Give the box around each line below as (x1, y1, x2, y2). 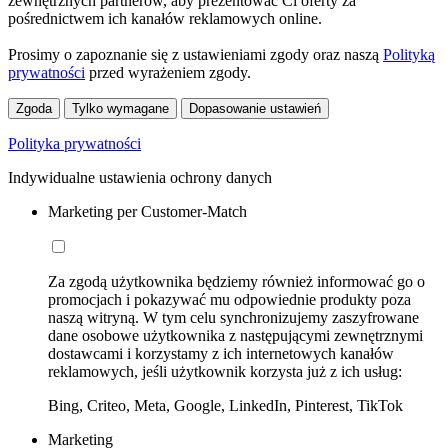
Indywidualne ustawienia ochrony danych (8, 168, 272, 186)
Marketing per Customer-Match (48, 202, 247, 220)
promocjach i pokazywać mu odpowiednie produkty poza (48, 290, 411, 308)
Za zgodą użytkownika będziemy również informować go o (48, 272, 425, 290)
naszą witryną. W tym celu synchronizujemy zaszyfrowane (48, 308, 419, 326)
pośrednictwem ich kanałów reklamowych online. (8, 9, 322, 27)
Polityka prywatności (8, 134, 141, 152)
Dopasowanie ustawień (189, 100, 321, 116)
